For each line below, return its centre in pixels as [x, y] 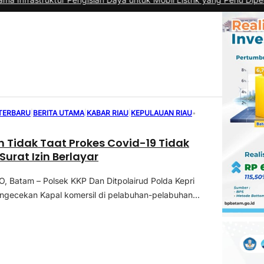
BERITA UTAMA [59, 113]
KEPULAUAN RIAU [162, 113]
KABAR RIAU [108, 113]
